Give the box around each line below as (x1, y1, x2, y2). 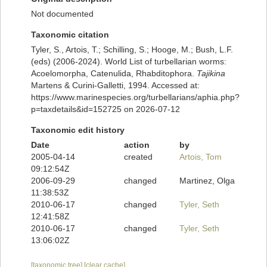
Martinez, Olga (179, 176, 235, 186)
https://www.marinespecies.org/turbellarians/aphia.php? (31, 92, 240, 103)
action (123, 140, 150, 150)
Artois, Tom (179, 152, 222, 162)
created (123, 152, 153, 162)
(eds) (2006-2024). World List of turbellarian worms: (31, 57, 226, 67)
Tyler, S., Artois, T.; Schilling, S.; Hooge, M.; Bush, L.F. (31, 45, 233, 55)
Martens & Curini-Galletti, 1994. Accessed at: (31, 80, 200, 91)
